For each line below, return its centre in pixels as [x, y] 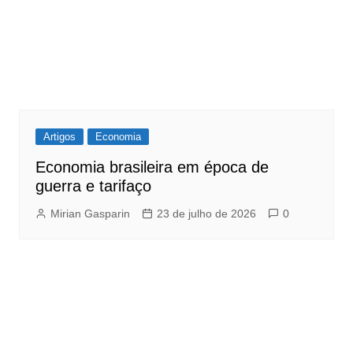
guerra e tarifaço [93, 186]
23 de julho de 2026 [206, 214]
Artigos [59, 137]
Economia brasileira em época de [152, 167]
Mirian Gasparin [90, 214]
